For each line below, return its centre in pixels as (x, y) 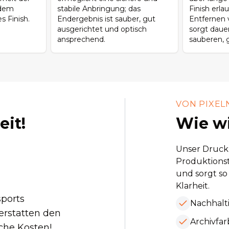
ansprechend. (82, 40)
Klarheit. (193, 186)
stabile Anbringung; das (99, 9)
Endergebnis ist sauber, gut (107, 19)
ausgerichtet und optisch (102, 29)
